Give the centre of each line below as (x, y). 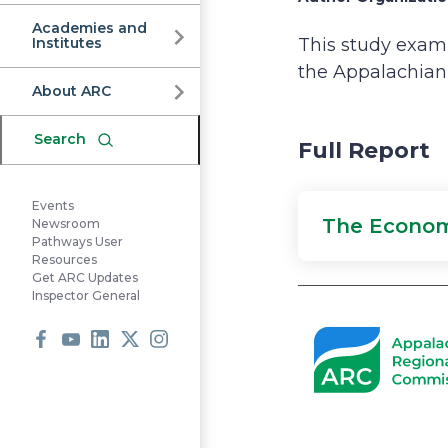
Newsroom (66, 224)
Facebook (78, 370)
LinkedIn (132, 370)
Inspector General (86, 296)
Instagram (198, 370)
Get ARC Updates (85, 278)
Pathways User (77, 242)
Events (53, 206)
